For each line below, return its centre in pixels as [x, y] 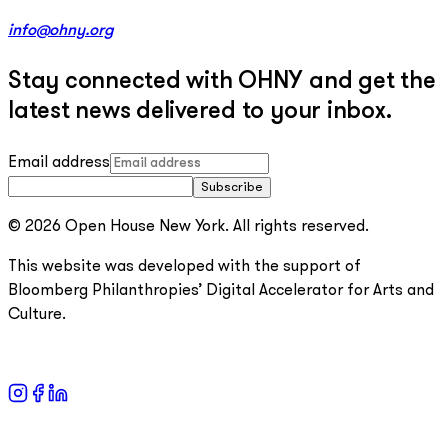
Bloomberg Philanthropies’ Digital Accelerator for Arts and [221, 290]
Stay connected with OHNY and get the [222, 81]
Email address [59, 162]
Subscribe [232, 187]
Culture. [37, 314]
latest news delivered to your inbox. [200, 111]
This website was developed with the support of [184, 266]
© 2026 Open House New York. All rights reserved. [188, 226]
